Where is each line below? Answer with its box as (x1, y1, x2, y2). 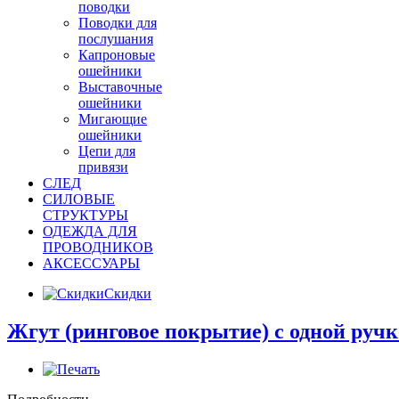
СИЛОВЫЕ (43, 191, 115, 207)
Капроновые (78, 46, 155, 62)
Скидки (104, 285, 151, 301)
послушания (78, 30, 153, 46)
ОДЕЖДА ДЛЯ (43, 223, 137, 239)
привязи (78, 159, 128, 175)
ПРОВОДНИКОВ (43, 239, 153, 255)
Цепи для (78, 142, 135, 159)
